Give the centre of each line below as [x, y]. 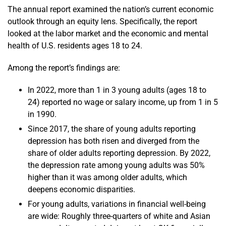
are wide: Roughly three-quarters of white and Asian [119, 216]
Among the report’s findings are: [64, 68]
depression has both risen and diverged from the [114, 141]
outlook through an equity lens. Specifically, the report [102, 21]
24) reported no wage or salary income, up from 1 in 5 [123, 102]
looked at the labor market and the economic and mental [108, 33]
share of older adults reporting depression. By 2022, [119, 153]
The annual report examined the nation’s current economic [110, 9]
